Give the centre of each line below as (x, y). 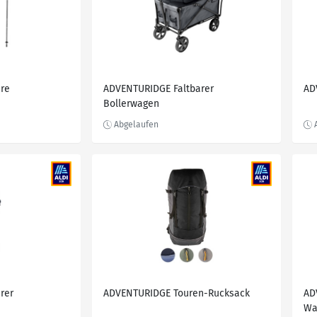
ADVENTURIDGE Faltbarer (158, 89)
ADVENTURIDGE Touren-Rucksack (177, 293)
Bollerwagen (131, 104)
